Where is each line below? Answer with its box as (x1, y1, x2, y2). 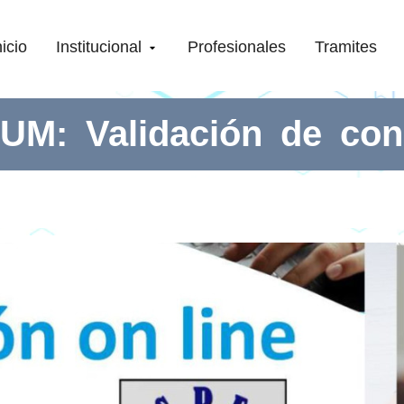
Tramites (315, 37, 377, 53)
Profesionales (188, 37, 286, 53)
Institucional (56, 37, 150, 53)
